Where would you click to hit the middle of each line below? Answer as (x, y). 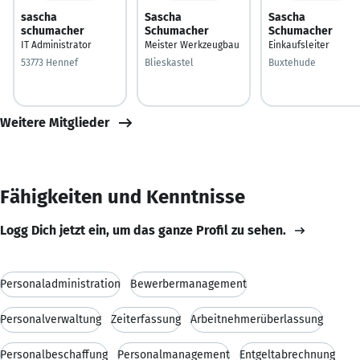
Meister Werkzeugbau (192, 45)
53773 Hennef (49, 62)
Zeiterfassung (146, 319)
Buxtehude (292, 62)
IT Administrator (56, 45)
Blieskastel (169, 62)
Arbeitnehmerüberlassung (257, 319)
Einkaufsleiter (299, 45)
